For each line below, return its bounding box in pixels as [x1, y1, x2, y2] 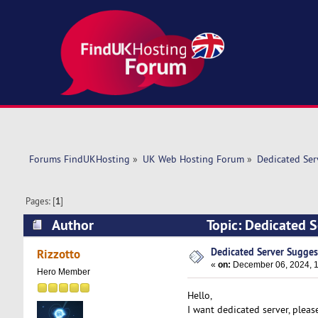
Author [51, 215, 94, 234]
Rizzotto [37, 246, 81, 263]
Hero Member [36, 267, 90, 278]
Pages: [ [26, 195, 56, 207]
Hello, [187, 288, 212, 302]
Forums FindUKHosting [28, 153, 130, 166]
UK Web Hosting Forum [142, 153, 244, 166]
